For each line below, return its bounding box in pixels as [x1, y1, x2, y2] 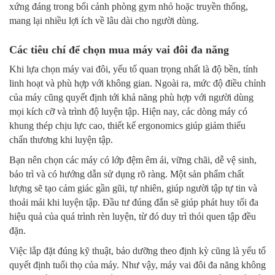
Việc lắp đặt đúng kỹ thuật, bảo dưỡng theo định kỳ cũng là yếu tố [9, 246, 266, 257]
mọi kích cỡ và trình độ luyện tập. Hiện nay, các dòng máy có [9, 106, 247, 117]
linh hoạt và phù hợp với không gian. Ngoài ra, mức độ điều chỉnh [9, 78, 266, 89]
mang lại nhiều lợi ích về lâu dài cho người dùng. [9, 15, 199, 26]
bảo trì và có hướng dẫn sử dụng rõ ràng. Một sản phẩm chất [9, 169, 244, 180]
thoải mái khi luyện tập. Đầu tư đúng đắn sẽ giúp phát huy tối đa [9, 197, 258, 208]
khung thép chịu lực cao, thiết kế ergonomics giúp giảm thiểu [9, 120, 246, 131]
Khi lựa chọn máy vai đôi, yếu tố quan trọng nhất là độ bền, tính [9, 64, 258, 75]
